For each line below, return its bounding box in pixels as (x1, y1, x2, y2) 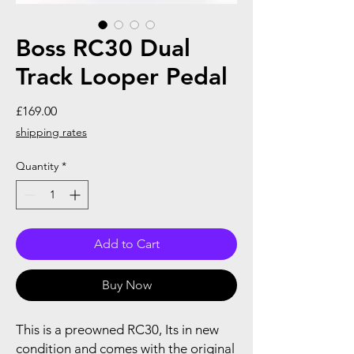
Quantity (16, 158, 58, 173)
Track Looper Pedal (16, 62, 228, 91)
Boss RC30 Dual (16, 33, 190, 62)
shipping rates (16, 124, 87, 139)
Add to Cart (93, 235, 160, 251)
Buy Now (101, 277, 152, 292)
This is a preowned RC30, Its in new (16, 321, 219, 337)
